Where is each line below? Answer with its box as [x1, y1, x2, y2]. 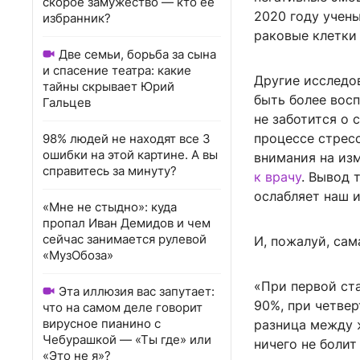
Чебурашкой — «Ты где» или [43, 332, 211, 347]
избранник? [43, 10, 111, 26]
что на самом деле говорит [43, 300, 202, 315]
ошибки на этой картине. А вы [43, 147, 218, 162]
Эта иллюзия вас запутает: [59, 284, 215, 299]
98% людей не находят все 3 [43, 131, 211, 146]
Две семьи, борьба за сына [59, 47, 216, 62]
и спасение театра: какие [43, 63, 191, 78]
